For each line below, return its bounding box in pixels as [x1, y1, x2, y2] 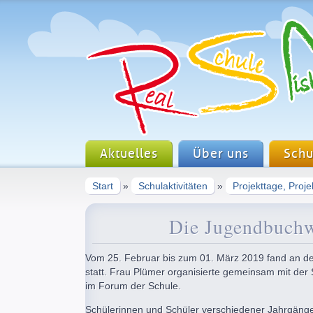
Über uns [193, 147, 249, 161]
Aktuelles [100, 147, 158, 161]
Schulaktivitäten [138, 180, 208, 191]
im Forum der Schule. [85, 280, 181, 292]
